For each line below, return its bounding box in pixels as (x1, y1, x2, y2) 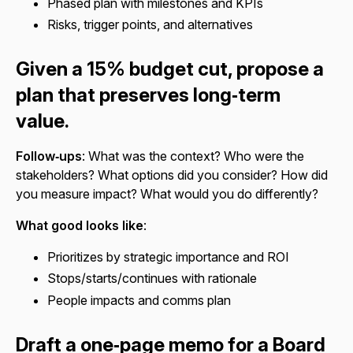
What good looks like (16, 217, 143, 234)
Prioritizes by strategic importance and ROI (47, 249, 289, 266)
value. (16, 110, 69, 133)
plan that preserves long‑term (16, 84, 281, 107)
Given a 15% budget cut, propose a (16, 58, 324, 81)
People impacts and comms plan (47, 292, 231, 308)
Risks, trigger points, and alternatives (47, 17, 253, 33)
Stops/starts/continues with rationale (47, 270, 257, 287)
